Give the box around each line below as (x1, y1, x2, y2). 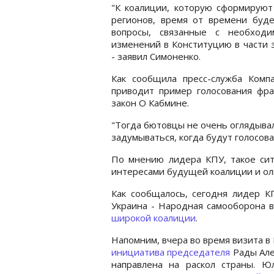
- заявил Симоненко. (111, 50, 201, 62)
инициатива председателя (111, 245, 233, 258)
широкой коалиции (111, 211, 196, 224)
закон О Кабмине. (111, 96, 189, 109)
